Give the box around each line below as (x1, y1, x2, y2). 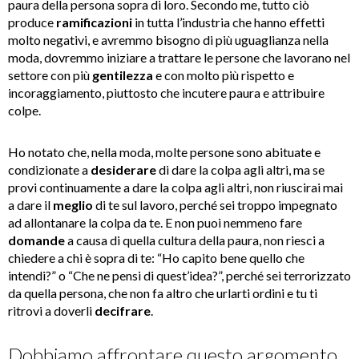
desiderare (91, 162, 156, 178)
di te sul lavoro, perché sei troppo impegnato (93, 197, 337, 213)
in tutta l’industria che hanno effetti (132, 14, 325, 30)
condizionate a (8, 162, 91, 178)
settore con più (8, 67, 92, 83)
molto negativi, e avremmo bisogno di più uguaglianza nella (8, 32, 329, 48)
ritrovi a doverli (8, 303, 95, 319)
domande (8, 232, 65, 248)
